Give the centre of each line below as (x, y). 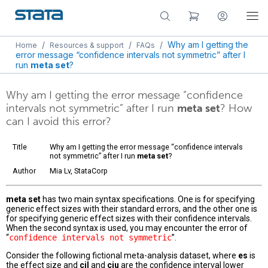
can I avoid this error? (59, 122)
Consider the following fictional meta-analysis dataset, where (122, 256)
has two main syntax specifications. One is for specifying (148, 200)
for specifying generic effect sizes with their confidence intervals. (129, 219)
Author (24, 171)
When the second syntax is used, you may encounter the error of (127, 228)
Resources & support (87, 45)
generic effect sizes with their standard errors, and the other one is (132, 209)
